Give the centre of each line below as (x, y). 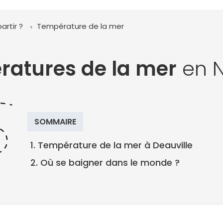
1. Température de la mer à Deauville (111, 145)
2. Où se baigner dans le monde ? (105, 163)
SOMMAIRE (55, 122)
